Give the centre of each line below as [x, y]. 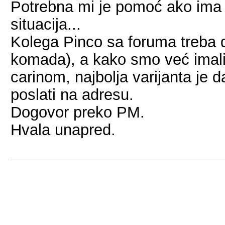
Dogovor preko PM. [78, 112]
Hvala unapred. [63, 130]
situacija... [46, 24]
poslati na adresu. [72, 94]
